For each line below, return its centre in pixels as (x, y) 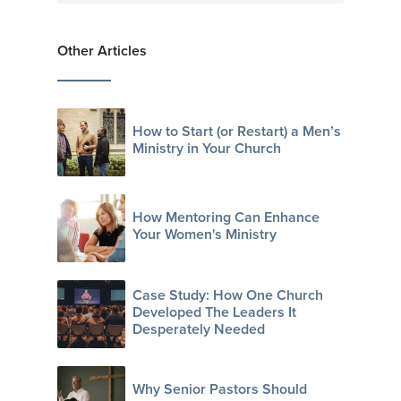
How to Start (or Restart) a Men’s (237, 132)
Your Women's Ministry (205, 235)
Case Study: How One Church (228, 294)
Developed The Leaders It (214, 311)
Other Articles (102, 50)
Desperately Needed (199, 328)
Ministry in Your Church (207, 149)
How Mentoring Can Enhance (226, 218)
